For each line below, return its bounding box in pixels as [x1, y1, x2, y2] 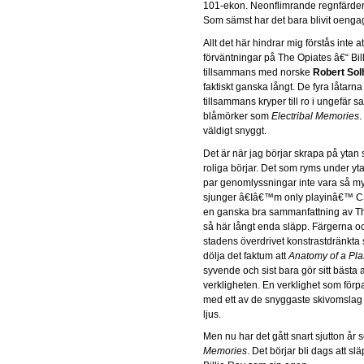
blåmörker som [203, 110, 271, 122]
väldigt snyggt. [203, 124, 266, 136]
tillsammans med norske [203, 66, 313, 78]
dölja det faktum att [203, 249, 288, 262]
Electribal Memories [271, 110, 359, 122]
